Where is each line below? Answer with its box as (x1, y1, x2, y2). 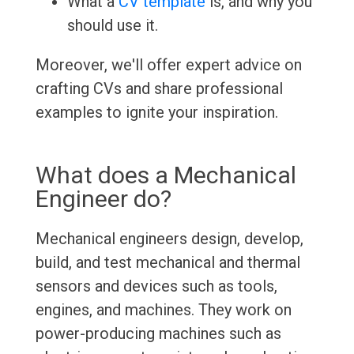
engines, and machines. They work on (35, 300, 292, 320)
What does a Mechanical (35, 161, 296, 190)
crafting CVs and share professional (35, 79, 283, 99)
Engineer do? (35, 185, 171, 213)
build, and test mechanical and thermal (35, 253, 300, 273)
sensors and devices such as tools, (35, 277, 277, 296)
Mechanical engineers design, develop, (35, 229, 303, 249)
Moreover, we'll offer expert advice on (35, 55, 302, 75)
